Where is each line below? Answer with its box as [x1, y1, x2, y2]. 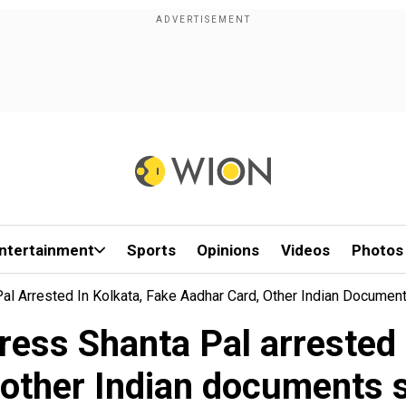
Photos [351, 241, 403, 259]
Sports [126, 241, 176, 259]
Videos [281, 241, 331, 259]
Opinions [197, 241, 260, 259]
